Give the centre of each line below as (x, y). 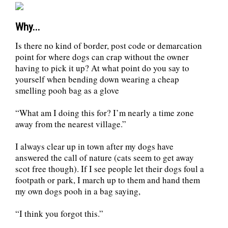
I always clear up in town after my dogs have (94, 147)
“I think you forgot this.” (59, 214)
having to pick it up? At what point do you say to (102, 68)
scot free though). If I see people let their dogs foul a (110, 169)
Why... (28, 27)
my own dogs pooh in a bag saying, (78, 191)
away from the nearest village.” (71, 124)
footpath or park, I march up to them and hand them (108, 180)
